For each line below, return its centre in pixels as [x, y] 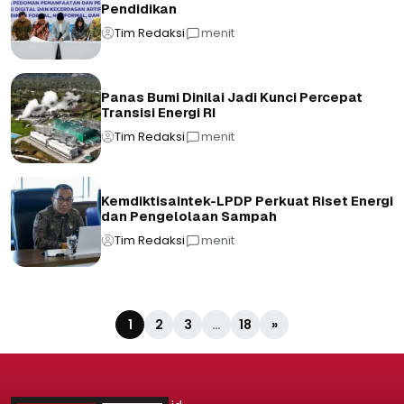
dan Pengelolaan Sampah [189, 217]
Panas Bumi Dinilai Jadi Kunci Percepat [232, 98]
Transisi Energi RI [158, 113]
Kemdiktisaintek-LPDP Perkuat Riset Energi [247, 202]
